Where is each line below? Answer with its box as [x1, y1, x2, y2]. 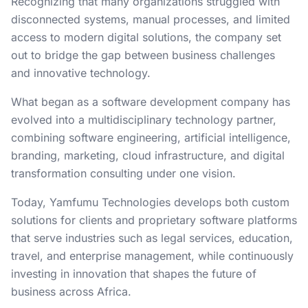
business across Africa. [11, 285, 131, 298]
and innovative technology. [11, 66, 151, 80]
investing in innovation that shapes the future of [11, 267, 256, 280]
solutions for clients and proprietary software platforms [11, 213, 297, 227]
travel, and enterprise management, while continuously [11, 249, 294, 263]
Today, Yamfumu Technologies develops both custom [11, 195, 289, 209]
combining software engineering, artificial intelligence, [11, 131, 291, 144]
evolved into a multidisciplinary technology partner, [11, 113, 276, 126]
